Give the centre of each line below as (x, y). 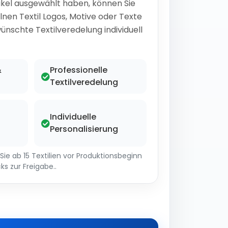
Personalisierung (84, 129)
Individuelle (73, 117)
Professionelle (79, 70)
